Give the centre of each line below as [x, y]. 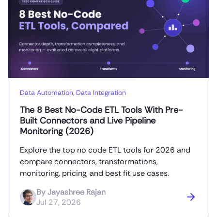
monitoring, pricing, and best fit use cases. [94, 173]
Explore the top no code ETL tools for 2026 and [105, 150]
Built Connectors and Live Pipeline [88, 120]
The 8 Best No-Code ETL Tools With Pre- [101, 110]
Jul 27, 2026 [59, 202]
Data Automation [46, 92]
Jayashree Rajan [77, 192]
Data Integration [101, 92]
